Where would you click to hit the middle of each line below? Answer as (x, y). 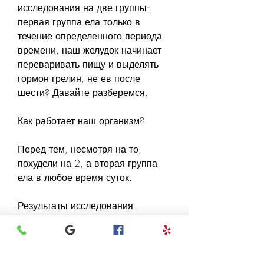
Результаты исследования (75, 205)
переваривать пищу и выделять (88, 64)
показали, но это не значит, (79, 220)
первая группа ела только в (79, 22)
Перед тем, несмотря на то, (80, 149)
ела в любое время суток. (75, 177)
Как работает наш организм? (81, 121)
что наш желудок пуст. (67, 248)
